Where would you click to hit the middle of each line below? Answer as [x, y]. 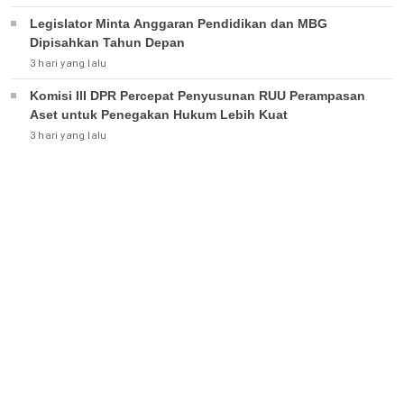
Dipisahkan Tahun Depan [107, 42]
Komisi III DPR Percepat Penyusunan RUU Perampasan [197, 95]
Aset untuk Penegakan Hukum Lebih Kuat [159, 114]
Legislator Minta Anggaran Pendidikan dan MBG [179, 23]
